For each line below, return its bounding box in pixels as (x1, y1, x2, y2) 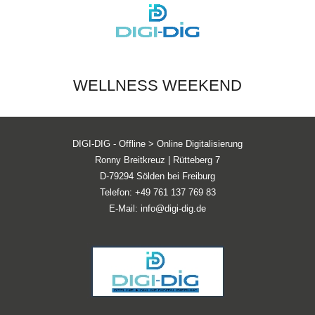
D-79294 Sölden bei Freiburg (100, 171, 215, 181)
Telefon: (99, 187, 135, 198)
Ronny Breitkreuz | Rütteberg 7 (95, 155, 220, 165)
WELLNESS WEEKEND (73, 77, 242, 94)
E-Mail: (109, 203, 141, 214)
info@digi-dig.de (141, 203, 206, 214)
